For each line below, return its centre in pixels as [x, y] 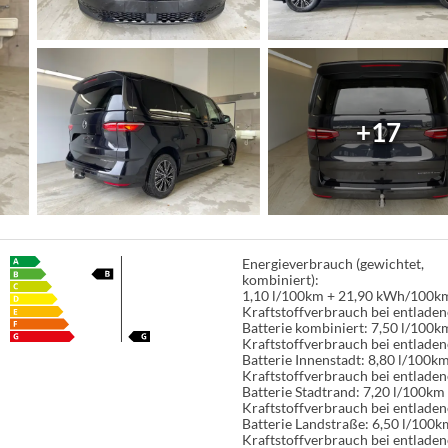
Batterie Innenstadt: [303, 360]
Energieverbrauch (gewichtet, [332, 264]
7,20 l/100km [403, 392]
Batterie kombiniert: [304, 328]
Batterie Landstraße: [305, 424]
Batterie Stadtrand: [300, 392]
